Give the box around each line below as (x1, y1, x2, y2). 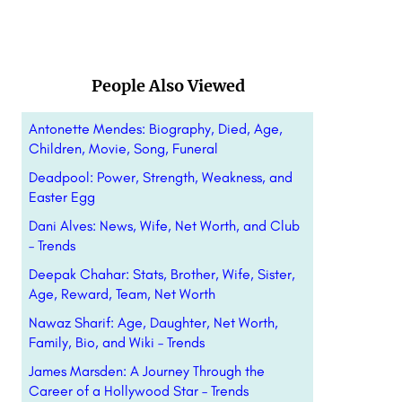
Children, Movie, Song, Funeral (28, 140, 218, 157)
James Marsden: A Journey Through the (28, 363, 265, 380)
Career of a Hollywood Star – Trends (28, 382, 249, 399)
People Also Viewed (91, 75, 245, 96)
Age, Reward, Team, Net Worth (28, 285, 215, 302)
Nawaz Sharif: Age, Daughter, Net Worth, (28, 314, 278, 331)
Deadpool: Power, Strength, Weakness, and (28, 169, 293, 186)
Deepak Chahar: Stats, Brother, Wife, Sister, (28, 266, 295, 283)
